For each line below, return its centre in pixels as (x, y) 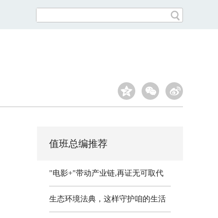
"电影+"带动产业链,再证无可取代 (106, 173)
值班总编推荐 (78, 144)
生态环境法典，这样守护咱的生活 (108, 199)
